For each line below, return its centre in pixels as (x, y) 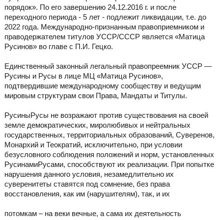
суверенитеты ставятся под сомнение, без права (87, 184)
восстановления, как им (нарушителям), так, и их (87, 194)
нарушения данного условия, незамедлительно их (89, 174)
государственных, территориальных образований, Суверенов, (109, 135)
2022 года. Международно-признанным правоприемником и (104, 27)
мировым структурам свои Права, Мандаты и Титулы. (96, 96)
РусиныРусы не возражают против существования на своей (106, 115)
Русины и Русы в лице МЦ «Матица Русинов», (83, 76)
